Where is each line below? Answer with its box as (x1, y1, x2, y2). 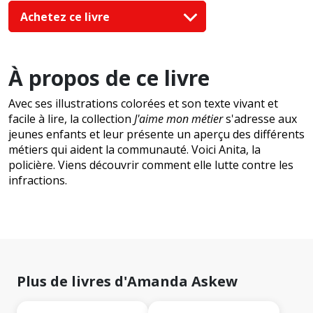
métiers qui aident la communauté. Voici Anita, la (8, 142, 261, 158)
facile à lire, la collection (8, 111, 134, 127)
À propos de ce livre (8, 64, 210, 93)
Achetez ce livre (20, 8, 112, 24)
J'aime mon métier (134, 111, 223, 127)
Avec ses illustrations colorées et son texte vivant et (8, 96, 278, 112)
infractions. (8, 173, 67, 189)
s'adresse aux (223, 111, 297, 127)
